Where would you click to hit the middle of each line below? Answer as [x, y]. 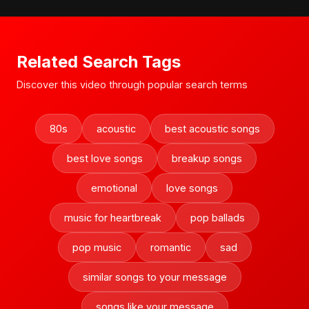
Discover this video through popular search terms [132, 84]
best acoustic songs [212, 129]
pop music [97, 247]
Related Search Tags [99, 62]
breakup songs [207, 158]
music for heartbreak [113, 218]
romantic [170, 247]
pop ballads [218, 218]
